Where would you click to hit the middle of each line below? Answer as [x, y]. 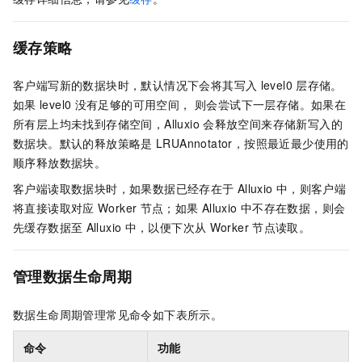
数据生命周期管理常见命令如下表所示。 [118, 314]
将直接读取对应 [54, 208]
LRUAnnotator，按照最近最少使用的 [253, 143]
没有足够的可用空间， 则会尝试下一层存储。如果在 [210, 105]
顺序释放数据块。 [60, 163]
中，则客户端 [311, 189]
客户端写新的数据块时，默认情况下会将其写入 [135, 85]
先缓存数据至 [48, 227]
